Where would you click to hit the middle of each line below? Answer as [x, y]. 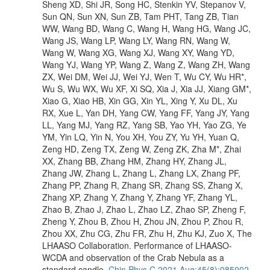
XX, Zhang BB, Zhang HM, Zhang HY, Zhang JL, [134, 161]
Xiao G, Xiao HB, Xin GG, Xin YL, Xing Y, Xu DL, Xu [140, 100]
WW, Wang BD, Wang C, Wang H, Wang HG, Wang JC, [146, 28]
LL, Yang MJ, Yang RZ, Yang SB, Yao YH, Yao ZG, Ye [144, 124]
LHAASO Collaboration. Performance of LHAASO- [137, 245]
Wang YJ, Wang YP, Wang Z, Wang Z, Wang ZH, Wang [146, 64]
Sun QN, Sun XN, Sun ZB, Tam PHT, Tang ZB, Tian [140, 16]
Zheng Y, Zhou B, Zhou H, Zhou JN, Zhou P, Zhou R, [143, 221]
